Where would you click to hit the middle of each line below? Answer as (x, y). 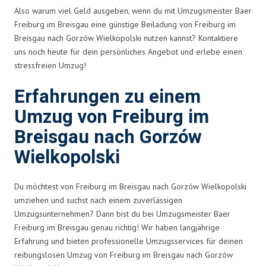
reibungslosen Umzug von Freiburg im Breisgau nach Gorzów (123, 254)
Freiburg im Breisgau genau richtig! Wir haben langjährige (117, 227)
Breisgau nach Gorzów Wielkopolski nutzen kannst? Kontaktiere (126, 38)
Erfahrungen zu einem (107, 97)
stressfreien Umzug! (50, 65)
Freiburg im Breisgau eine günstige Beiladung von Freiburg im (125, 24)
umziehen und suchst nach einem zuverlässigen (98, 200)
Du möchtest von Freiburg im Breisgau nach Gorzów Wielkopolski (130, 186)
